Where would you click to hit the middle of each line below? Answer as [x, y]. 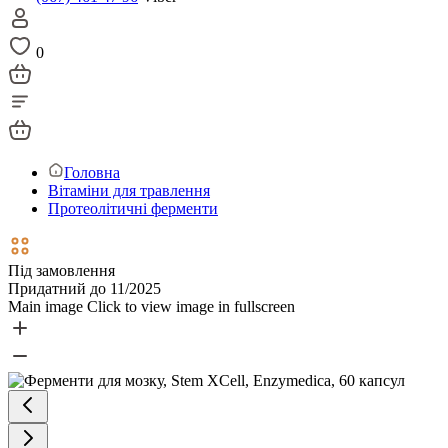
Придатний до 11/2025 [84, 288]
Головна [92, 172]
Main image [45, 306]
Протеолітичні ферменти [133, 208]
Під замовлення [61, 270]
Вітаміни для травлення [129, 190]
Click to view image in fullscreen [191, 306]
